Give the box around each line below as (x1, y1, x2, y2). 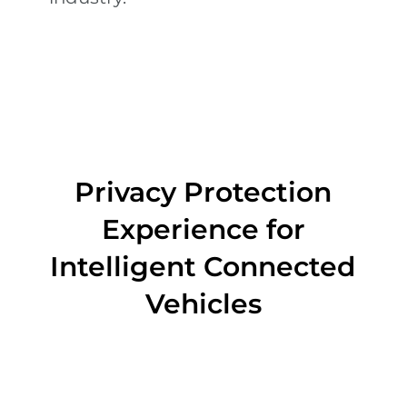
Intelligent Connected (50, 250, 357, 283)
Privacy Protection (74, 175, 333, 209)
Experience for (101, 213, 305, 246)
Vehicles (144, 287, 262, 321)
